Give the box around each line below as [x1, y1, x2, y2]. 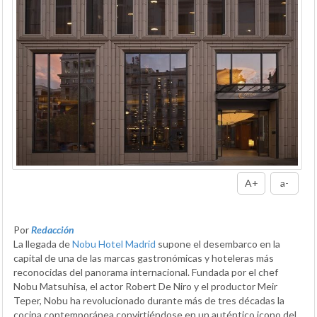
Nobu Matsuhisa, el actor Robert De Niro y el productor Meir [13, 280, 277, 293]
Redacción [31, 224, 74, 236]
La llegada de [13, 238, 72, 250]
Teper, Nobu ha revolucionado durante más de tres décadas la [13, 294, 284, 307]
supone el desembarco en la [156, 238, 280, 250]
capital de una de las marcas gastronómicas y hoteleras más [13, 252, 274, 265]
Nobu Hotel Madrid [72, 238, 156, 250]
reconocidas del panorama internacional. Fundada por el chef [13, 266, 278, 279]
